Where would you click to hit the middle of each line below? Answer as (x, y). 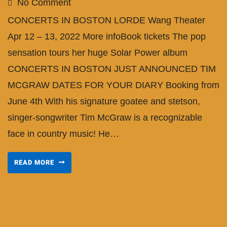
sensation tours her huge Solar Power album (98, 53)
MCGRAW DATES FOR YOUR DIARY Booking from (113, 85)
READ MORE (35, 163)
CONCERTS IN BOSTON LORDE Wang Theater (106, 21)
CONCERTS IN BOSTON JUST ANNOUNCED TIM (112, 69)
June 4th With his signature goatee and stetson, (104, 102)
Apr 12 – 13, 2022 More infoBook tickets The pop (107, 37)
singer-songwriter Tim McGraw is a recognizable (105, 118)
